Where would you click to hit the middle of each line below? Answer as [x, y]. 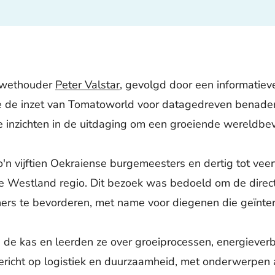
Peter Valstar [87, 85]
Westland [30, 183]
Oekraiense [77, 163]
